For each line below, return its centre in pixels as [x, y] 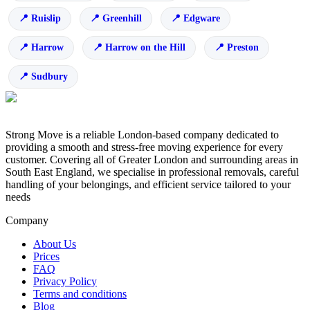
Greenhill [122, 19]
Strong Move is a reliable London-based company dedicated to [142, 135]
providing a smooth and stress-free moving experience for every [144, 147]
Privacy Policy [65, 282]
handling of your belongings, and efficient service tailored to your [148, 185]
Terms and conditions [80, 294]
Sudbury [49, 77]
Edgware [202, 19]
